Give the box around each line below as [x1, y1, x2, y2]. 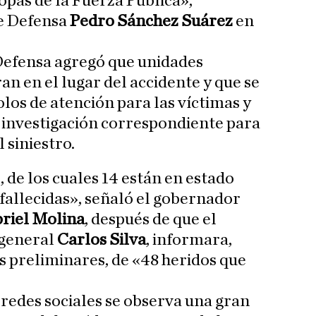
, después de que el [85, 211, 217, 229]
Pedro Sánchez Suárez [70, 13, 233, 30]
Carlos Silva [54, 231, 146, 249]
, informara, [146, 231, 232, 249]
